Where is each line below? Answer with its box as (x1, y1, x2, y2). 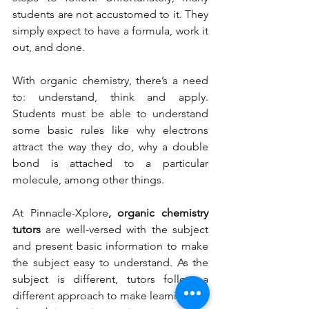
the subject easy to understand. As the (12, 255, 208, 269)
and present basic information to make (12, 239, 208, 252)
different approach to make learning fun (12, 288, 208, 302)
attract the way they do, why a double (12, 139, 208, 153)
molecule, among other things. (12, 172, 167, 186)
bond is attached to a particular (12, 156, 208, 170)
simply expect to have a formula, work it (12, 23, 208, 37)
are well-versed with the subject (41, 222, 208, 236)
